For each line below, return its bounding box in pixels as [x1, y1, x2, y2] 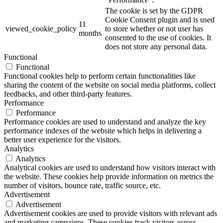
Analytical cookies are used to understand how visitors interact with [4, 163, 216, 172]
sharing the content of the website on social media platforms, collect [4, 80, 216, 89]
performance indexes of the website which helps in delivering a [4, 126, 202, 135]
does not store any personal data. [105, 42, 207, 51]
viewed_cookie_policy [5, 24, 77, 33]
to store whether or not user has [105, 24, 203, 33]
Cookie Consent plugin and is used [105, 15, 215, 24]
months [79, 28, 102, 37]
